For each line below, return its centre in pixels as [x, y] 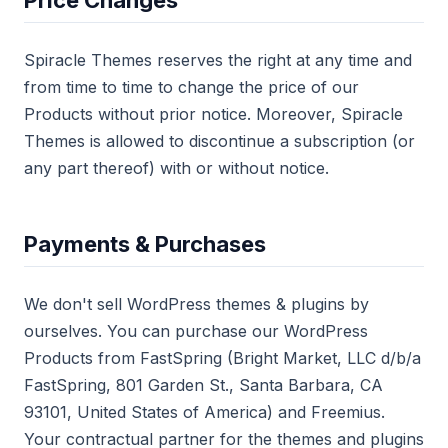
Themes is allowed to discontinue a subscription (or [219, 141]
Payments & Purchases [145, 244]
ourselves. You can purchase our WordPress [196, 331]
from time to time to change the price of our [191, 87]
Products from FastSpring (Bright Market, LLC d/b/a [222, 358]
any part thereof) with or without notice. [176, 168]
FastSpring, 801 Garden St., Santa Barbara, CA [203, 385]
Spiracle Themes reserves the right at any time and [218, 60]
